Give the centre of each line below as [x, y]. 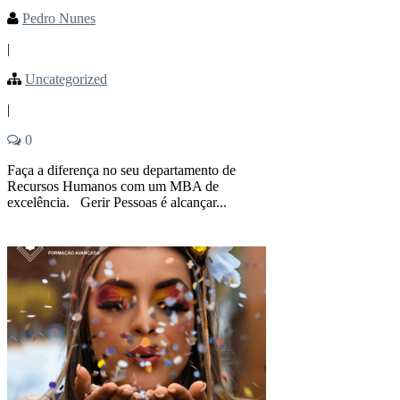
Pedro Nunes [59, 18]
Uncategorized [66, 79]
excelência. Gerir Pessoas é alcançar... [117, 202]
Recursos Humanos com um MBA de [113, 186]
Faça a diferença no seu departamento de [121, 170]
